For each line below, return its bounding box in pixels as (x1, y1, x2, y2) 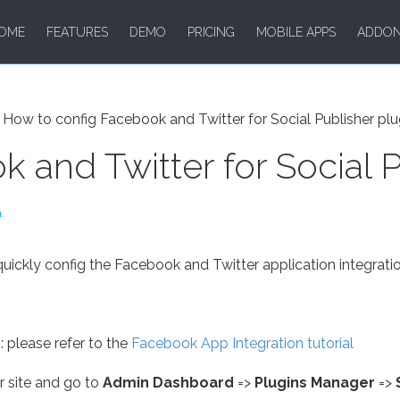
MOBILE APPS (256, 25, 336, 39)
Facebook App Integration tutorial (131, 335, 354, 353)
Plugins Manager (254, 374, 375, 392)
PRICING (187, 25, 235, 39)
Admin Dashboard (103, 374, 234, 392)
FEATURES (46, 25, 108, 39)
